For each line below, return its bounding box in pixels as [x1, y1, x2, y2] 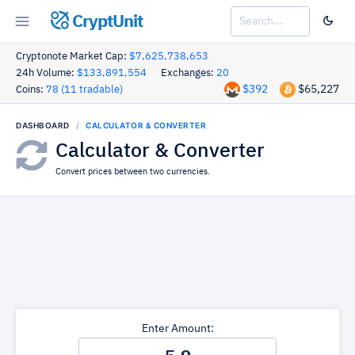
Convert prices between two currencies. [55, 167, 210, 176]
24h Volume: [16, 68, 77, 78]
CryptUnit [68, 13, 143, 31]
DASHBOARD [16, 120, 70, 130]
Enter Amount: [141, 323, 214, 334]
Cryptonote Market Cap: [16, 52, 129, 62]
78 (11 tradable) [46, 85, 123, 95]
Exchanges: [161, 68, 216, 78]
